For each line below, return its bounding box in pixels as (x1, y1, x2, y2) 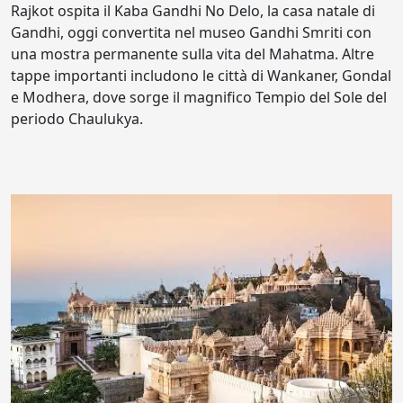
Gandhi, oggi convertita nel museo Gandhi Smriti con (11, 22, 372, 42)
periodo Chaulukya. (11, 109, 143, 129)
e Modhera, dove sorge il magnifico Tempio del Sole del (11, 87, 387, 107)
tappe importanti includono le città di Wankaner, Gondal (11, 66, 391, 85)
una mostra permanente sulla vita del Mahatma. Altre (11, 44, 374, 64)
